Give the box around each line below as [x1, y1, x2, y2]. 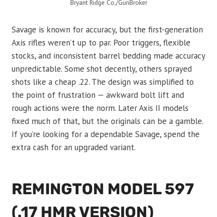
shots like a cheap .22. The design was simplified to [12, 77, 194, 88]
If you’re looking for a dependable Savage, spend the [12, 129, 200, 140]
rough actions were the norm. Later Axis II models [12, 103, 188, 114]
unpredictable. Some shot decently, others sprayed [12, 63, 192, 75]
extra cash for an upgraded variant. [12, 142, 136, 153]
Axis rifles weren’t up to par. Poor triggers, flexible [12, 37, 190, 48]
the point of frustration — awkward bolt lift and [12, 90, 184, 101]
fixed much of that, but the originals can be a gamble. [12, 116, 203, 127]
